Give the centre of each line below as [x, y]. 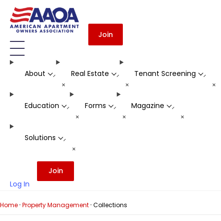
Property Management [55, 205]
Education [42, 105]
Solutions [40, 137]
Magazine [148, 105]
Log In [20, 184]
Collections [110, 205]
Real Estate [90, 73]
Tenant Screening [165, 73]
